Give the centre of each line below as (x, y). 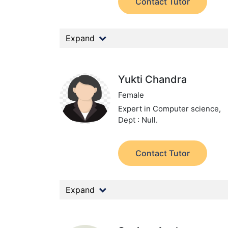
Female (131, 95)
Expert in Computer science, (170, 109)
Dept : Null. (138, 120)
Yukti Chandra (153, 79)
